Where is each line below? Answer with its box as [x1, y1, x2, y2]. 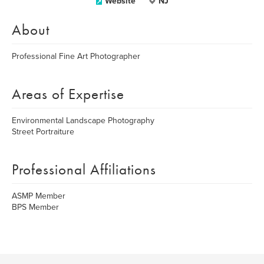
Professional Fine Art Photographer [12, 51, 140, 61]
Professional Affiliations [12, 160, 156, 179]
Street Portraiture [12, 127, 74, 137]
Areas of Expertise [12, 84, 124, 104]
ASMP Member [12, 191, 65, 201]
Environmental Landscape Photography [12, 115, 154, 126]
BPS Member [12, 202, 59, 212]
